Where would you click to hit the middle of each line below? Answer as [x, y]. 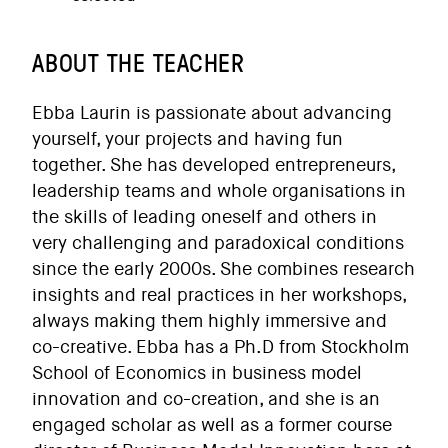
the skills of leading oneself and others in [204, 217]
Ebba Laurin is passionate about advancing [212, 113]
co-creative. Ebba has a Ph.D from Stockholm [220, 347]
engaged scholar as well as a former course [212, 425]
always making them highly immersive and [209, 321]
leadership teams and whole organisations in [219, 191]
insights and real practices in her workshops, [219, 295]
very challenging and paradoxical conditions [218, 243]
